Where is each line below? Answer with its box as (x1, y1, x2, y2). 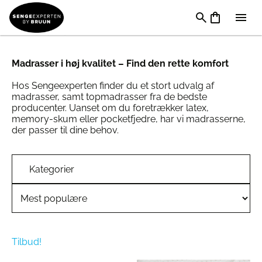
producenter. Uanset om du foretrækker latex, (12, 102, 209, 113)
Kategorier (29, 164, 74, 175)
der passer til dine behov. (12, 125, 119, 136)
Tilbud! (12, 236, 42, 247)
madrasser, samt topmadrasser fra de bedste (12, 91, 207, 102)
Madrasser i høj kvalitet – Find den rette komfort (12, 58, 229, 69)
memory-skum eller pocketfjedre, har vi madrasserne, (12, 113, 246, 125)
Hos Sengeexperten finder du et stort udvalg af (12, 80, 214, 91)
